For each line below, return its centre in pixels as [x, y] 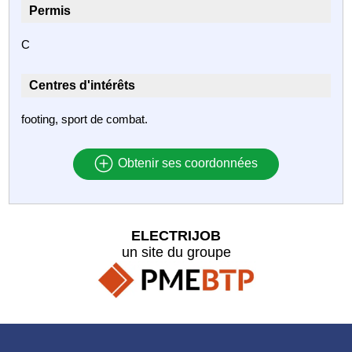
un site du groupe [176, 252]
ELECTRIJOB [176, 235]
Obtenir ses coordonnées [186, 163]
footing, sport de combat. [85, 119]
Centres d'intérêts [82, 85]
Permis [50, 10]
